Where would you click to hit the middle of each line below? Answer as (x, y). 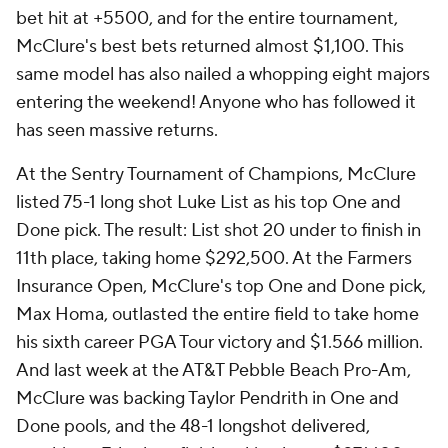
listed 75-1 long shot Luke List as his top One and (208, 202)
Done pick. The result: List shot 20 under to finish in (218, 230)
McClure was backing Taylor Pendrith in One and (207, 398)
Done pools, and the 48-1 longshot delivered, (193, 426)
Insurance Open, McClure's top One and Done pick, (221, 286)
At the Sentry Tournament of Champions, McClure (216, 174)
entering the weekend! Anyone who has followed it (216, 102)
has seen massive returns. (117, 130)
